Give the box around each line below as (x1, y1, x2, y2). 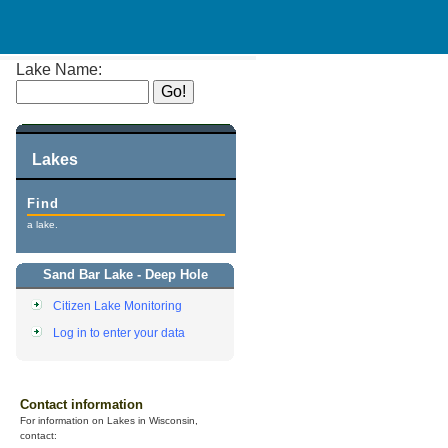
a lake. (27, 219, 59, 230)
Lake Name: (16, 61, 102, 78)
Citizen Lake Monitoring (52, 299, 182, 313)
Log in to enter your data (52, 326, 185, 340)
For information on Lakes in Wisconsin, (20, 415, 198, 427)
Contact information (20, 397, 143, 413)
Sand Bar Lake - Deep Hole (42, 267, 208, 283)
